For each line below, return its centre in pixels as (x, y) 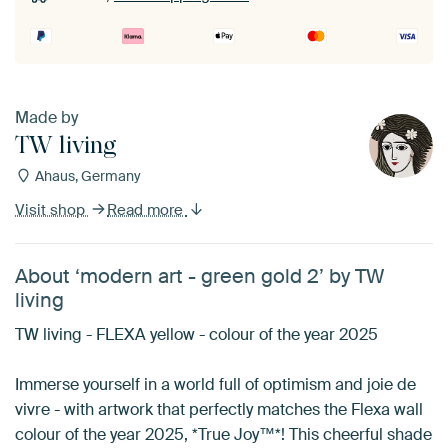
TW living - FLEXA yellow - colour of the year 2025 (196, 334)
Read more (147, 210)
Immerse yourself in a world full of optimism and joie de (215, 384)
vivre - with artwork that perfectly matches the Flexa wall (219, 409)
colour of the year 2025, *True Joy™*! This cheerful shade (223, 434)
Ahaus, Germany (86, 176)
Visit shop (52, 210)
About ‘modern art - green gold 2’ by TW (199, 276)
